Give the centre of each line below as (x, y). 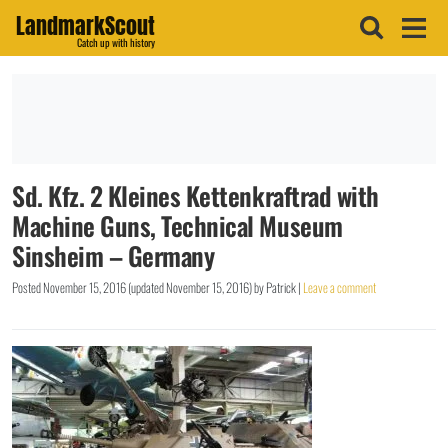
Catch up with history (116, 43)
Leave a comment (339, 288)
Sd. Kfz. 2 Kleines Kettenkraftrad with (195, 195)
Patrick (281, 288)
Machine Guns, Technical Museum (177, 225)
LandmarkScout (85, 25)
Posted (27, 288)
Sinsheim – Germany (113, 255)
